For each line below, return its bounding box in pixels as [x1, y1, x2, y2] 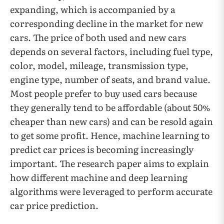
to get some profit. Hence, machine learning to [10, 128, 210, 142]
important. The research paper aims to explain [10, 156, 209, 170]
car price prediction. [10, 198, 98, 212]
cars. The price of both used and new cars [10, 30, 186, 44]
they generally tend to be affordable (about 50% [10, 100, 210, 114]
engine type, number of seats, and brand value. [10, 72, 210, 86]
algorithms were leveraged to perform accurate [10, 184, 212, 198]
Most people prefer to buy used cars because [10, 86, 197, 100]
